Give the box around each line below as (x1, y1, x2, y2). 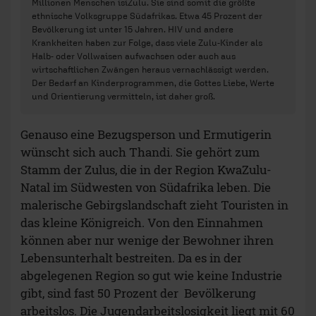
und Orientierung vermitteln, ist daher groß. (32, 91, 215, 102)
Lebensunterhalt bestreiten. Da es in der (20, 250, 242, 267)
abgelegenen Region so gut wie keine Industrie (20, 267, 282, 284)
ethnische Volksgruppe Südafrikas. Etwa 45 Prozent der (32, 11, 262, 22)
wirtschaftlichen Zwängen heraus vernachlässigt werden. (32, 64, 269, 75)
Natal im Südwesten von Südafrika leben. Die (20, 179, 271, 196)
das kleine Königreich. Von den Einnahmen (20, 214, 263, 231)
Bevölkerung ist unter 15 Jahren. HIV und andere (32, 24, 233, 35)
